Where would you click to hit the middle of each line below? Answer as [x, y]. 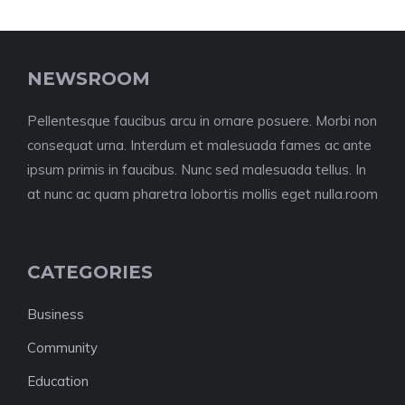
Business [56, 314]
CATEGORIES [90, 272]
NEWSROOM [89, 79]
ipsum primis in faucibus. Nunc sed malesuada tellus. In [197, 170]
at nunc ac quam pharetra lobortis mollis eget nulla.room [202, 194]
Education [58, 381]
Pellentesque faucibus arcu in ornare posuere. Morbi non [202, 121]
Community [62, 348]
